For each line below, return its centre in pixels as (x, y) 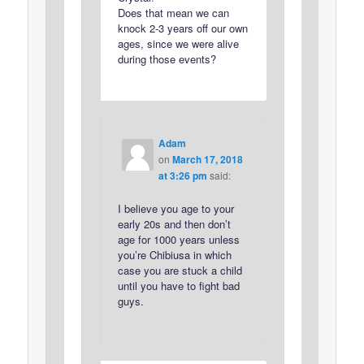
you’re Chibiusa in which (174, 255)
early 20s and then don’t (174, 224)
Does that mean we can (173, 12)
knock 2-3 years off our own (182, 28)
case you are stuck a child (180, 271)
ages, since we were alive (178, 43)
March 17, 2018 (207, 160)
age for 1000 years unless (178, 240)
